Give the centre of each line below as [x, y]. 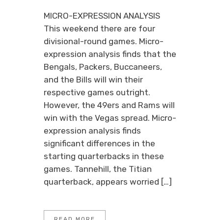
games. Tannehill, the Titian [98, 169]
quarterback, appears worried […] [108, 182]
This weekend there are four [99, 28]
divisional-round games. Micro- [104, 41]
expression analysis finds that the [110, 54]
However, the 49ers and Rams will [109, 105]
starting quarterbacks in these [104, 156]
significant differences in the [99, 143]
